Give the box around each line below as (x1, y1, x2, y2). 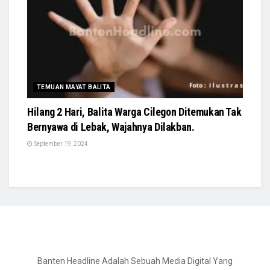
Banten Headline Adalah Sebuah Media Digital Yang (37, 256, 233, 266)
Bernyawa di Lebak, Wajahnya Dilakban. (27, 121, 195, 134)
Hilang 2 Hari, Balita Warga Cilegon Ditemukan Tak (27, 105, 242, 119)
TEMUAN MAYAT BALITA (37, 84, 111, 91)
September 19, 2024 (33, 140, 88, 148)
